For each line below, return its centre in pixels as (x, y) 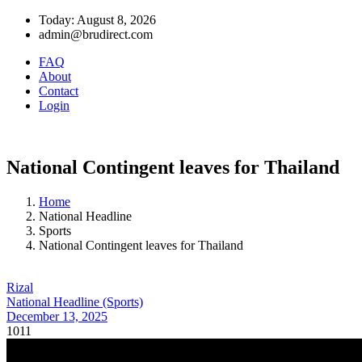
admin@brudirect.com (96, 34)
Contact (59, 91)
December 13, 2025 (57, 316)
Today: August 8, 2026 (97, 20)
